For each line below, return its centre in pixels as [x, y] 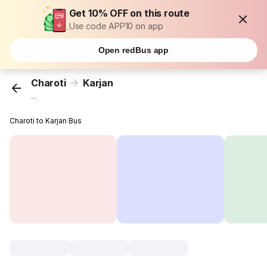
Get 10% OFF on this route [129, 13]
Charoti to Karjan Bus [46, 121]
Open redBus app [133, 50]
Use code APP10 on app [116, 26]
